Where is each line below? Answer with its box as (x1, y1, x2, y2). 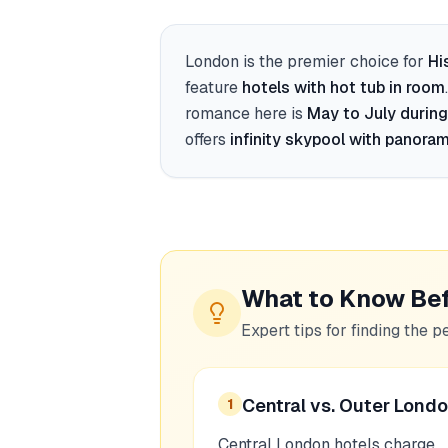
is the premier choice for (239, 51, 424, 72)
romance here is (185, 103, 303, 124)
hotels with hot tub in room (242, 77, 445, 98)
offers (185, 129, 226, 150)
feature (185, 77, 242, 98)
